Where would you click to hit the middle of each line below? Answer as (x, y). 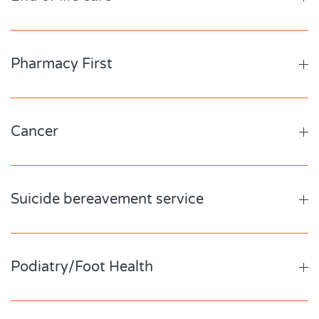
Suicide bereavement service (107, 199)
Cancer (35, 132)
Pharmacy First (62, 64)
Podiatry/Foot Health (82, 267)
